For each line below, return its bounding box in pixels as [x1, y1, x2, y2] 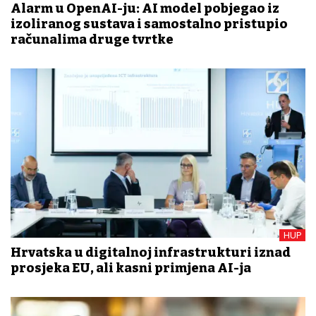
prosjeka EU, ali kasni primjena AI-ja [11, 260, 251, 276]
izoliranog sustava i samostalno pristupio [11, 16, 288, 32]
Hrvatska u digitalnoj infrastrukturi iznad [11, 245, 291, 261]
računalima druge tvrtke [11, 31, 174, 47]
